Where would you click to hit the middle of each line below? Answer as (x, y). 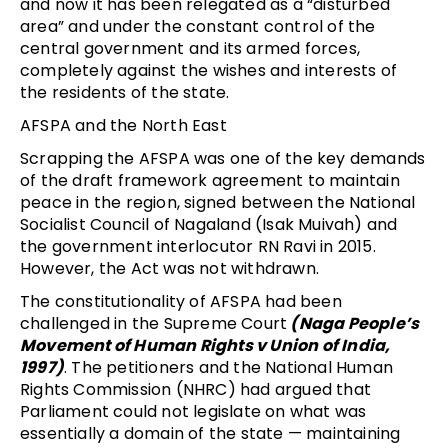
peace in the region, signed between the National (218, 202)
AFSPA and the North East (123, 125)
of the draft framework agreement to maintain (210, 180)
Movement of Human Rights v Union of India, (205, 345)
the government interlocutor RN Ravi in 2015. (198, 246)
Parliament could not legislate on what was (193, 411)
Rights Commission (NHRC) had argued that (196, 389)
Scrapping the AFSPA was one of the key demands (223, 158)
